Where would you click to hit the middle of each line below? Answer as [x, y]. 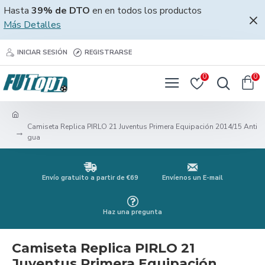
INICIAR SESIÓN [42, 52]
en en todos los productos [146, 11]
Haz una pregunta [132, 212]
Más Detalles [32, 25]
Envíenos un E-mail [193, 178]
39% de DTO [61, 11]
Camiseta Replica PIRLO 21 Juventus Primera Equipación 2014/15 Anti [142, 127]
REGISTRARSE [108, 52]
